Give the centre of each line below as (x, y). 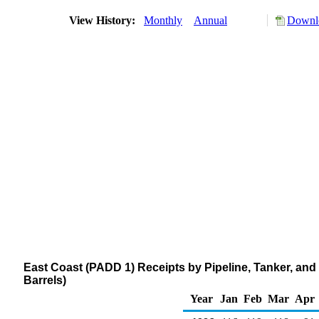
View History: (104, 20)
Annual (210, 20)
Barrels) (45, 280)
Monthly (163, 20)
